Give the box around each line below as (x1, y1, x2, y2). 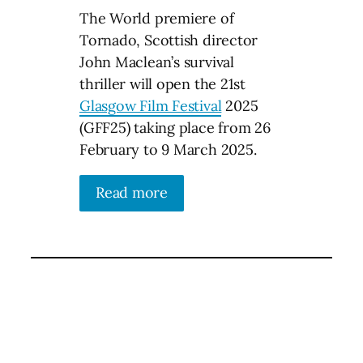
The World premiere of (79, 8, 234, 28)
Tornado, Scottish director (79, 30, 258, 49)
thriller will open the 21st (79, 74, 246, 93)
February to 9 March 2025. (79, 139, 257, 159)
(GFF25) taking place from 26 (79, 117, 271, 137)
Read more (96, 182, 169, 202)
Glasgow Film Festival (79, 96, 222, 115)
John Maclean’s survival (79, 52, 234, 71)
